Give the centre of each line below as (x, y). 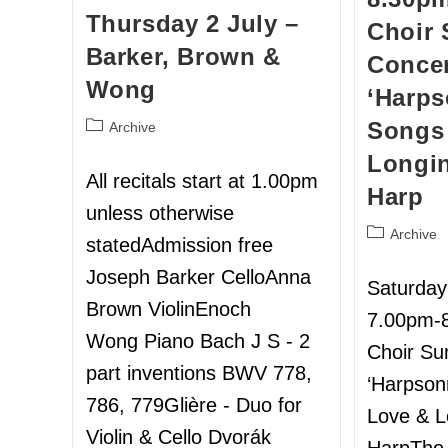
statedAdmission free (179, 245)
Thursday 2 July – (192, 24)
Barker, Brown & (183, 57)
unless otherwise (159, 213)
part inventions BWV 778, (198, 373)
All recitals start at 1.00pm (201, 181)
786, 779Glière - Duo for (193, 405)
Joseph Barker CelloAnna (198, 277)
